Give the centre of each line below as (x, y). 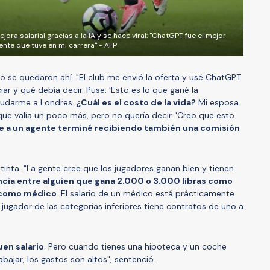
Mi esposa (217, 103)
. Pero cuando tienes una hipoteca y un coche (135, 247)
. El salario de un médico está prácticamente (146, 194)
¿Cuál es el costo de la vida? (135, 103)
